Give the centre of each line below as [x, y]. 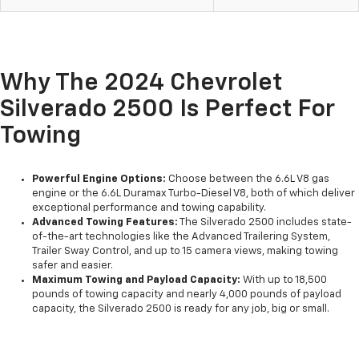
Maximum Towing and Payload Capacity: [136, 280]
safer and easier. [73, 266]
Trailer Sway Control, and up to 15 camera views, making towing [185, 252]
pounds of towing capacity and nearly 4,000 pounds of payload [187, 295]
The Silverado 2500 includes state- [265, 223]
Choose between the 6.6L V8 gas [248, 179]
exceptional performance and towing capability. [149, 208]
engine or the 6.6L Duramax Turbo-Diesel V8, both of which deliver [194, 194]
